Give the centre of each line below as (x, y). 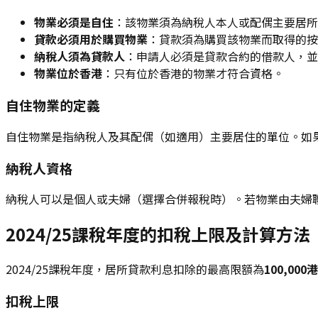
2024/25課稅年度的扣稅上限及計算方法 (158, 234)
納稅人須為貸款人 (79, 56)
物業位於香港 (68, 73)
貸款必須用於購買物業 (91, 39)
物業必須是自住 (74, 22)
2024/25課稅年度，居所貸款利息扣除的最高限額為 (135, 269)
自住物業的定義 (53, 105)
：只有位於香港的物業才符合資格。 (193, 73)
